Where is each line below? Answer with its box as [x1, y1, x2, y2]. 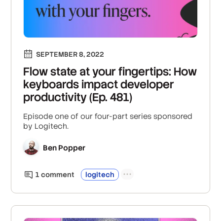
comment [39, 170, 75, 179]
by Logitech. [23, 121, 69, 131]
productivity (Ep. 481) [23, 89, 133, 105]
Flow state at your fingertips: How [23, 64, 197, 79]
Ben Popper [43, 143, 86, 153]
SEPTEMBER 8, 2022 [36, 49, 105, 59]
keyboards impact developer [23, 76, 175, 92]
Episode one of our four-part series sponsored [23, 111, 193, 121]
